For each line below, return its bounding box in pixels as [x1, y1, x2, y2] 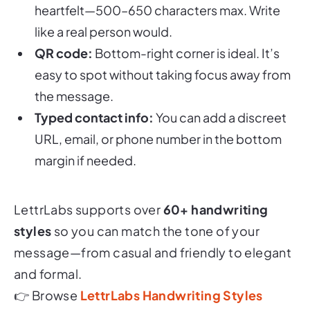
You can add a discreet [154, 90, 286, 107]
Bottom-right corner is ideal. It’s [93, 26, 280, 42]
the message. [35, 69, 113, 85]
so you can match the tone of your [51, 203, 260, 220]
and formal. [14, 246, 82, 263]
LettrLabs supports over [14, 182, 163, 199]
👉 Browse [14, 268, 80, 284]
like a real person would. [35, 4, 172, 21]
